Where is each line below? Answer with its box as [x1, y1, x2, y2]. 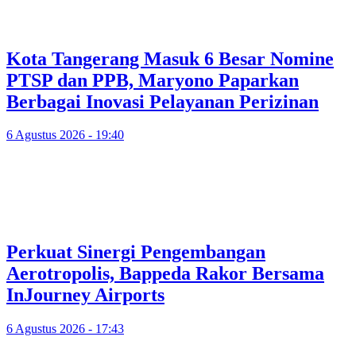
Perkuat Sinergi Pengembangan [6, 242, 265, 263]
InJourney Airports [6, 284, 164, 306]
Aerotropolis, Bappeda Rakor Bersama [6, 263, 324, 284]
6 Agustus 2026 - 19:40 [6, 128, 124, 142]
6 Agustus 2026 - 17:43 [6, 322, 124, 336]
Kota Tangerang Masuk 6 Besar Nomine [6, 48, 334, 69]
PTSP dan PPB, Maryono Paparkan [6, 69, 299, 91]
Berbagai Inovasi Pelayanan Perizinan [6, 91, 319, 112]
